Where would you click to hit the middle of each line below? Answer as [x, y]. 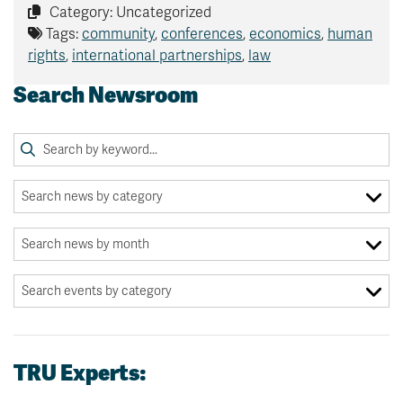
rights [47, 56]
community [118, 35]
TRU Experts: [80, 373]
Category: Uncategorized [129, 13]
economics [285, 35]
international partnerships [157, 56]
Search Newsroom [106, 95]
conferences [202, 35]
